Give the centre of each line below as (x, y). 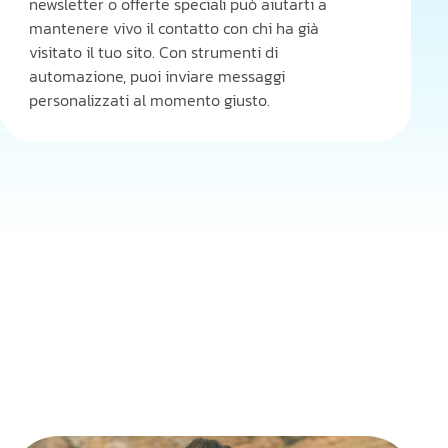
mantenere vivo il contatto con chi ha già (174, 28)
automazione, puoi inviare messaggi (157, 76)
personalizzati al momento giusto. (150, 100)
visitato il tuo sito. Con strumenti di (154, 52)
